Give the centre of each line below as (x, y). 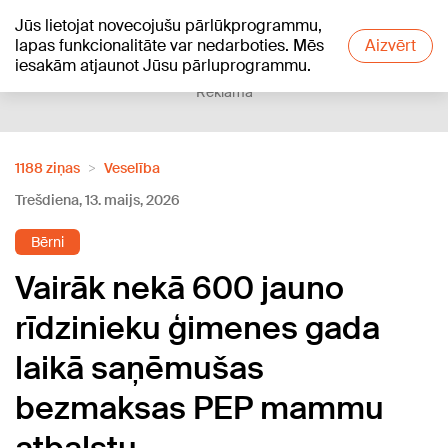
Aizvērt (390, 45)
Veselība (132, 168)
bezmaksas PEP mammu (199, 408)
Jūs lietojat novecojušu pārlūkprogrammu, (168, 25)
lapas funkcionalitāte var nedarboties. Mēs (169, 45)
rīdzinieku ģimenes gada (197, 328)
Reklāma (224, 92)
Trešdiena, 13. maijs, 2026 (97, 200)
